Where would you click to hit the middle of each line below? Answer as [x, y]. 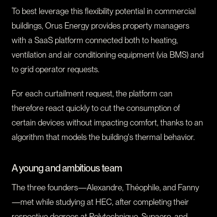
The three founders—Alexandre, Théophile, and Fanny [105, 188]
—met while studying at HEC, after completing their [100, 202]
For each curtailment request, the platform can [92, 94]
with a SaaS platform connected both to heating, [95, 40]
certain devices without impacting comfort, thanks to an [107, 123]
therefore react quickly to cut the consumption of [96, 108]
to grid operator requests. [55, 70]
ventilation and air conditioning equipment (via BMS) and [108, 55]
